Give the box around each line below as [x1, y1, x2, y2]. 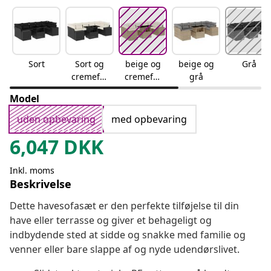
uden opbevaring [17, 113, 96, 126]
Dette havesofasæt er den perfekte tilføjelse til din [10, 199, 239, 213]
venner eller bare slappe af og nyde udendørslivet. [10, 243, 240, 256]
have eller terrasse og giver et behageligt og [10, 214, 212, 227]
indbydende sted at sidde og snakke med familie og [10, 228, 246, 242]
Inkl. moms [10, 165, 54, 177]
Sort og [75, 58, 104, 70]
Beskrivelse [10, 177, 71, 192]
